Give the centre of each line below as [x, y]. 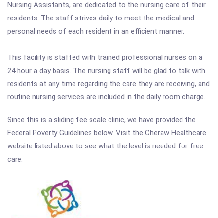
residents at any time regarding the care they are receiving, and [109, 84]
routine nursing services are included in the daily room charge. [106, 97]
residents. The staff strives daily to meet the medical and [101, 18]
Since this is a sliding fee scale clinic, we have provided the [101, 120]
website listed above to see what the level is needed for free [105, 146]
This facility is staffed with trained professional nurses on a [105, 57]
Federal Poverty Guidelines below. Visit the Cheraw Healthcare [107, 133]
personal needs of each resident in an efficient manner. [96, 31]
